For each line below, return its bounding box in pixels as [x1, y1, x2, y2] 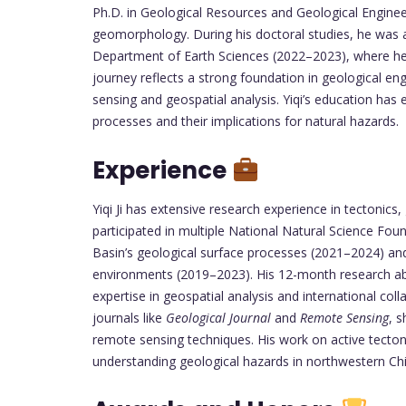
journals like [92, 308, 166, 326]
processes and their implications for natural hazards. [92, 111, 399, 130]
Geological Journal [166, 308, 271, 326]
